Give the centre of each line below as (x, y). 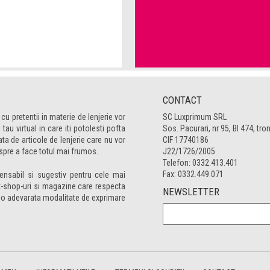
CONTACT (182, 100)
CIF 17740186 (185, 140)
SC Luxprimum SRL (194, 117)
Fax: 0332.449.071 (193, 174)
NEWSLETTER (191, 192)
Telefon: (177, 163)
